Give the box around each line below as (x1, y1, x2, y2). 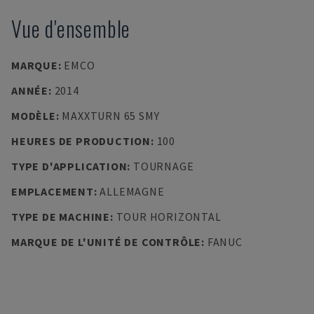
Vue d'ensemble (11, 13, 131, 44)
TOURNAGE (132, 159, 194, 173)
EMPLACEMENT (11, 184, 94, 198)
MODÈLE (11, 109, 56, 123)
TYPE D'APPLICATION (11, 159, 128, 173)
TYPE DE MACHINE (11, 210, 110, 224)
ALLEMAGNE (100, 184, 165, 198)
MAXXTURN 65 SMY (62, 109, 160, 123)
